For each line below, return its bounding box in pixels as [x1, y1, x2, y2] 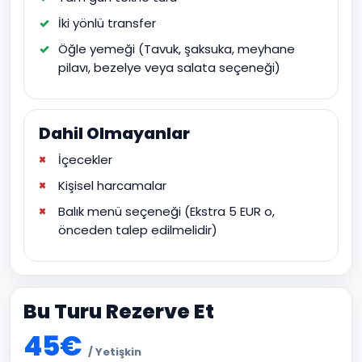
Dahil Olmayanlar [39, 122, 190, 145]
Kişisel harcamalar [58, 177, 166, 194]
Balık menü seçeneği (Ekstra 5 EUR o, [58, 203, 275, 220]
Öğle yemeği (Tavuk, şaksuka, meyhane [58, 40, 295, 57]
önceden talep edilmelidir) [58, 221, 217, 238]
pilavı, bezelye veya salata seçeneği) [58, 59, 280, 76]
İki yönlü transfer [58, 15, 156, 32]
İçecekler [58, 151, 112, 168]
